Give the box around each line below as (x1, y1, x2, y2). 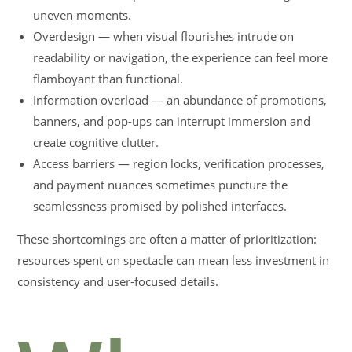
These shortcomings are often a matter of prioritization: (17, 231, 317, 247)
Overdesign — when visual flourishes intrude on (33, 28, 295, 44)
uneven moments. (33, 7, 132, 23)
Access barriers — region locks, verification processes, (33, 156, 325, 171)
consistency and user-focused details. (17, 273, 219, 289)
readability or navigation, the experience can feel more (33, 49, 328, 65)
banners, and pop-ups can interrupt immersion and (33, 113, 311, 129)
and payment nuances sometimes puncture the (33, 177, 288, 192)
